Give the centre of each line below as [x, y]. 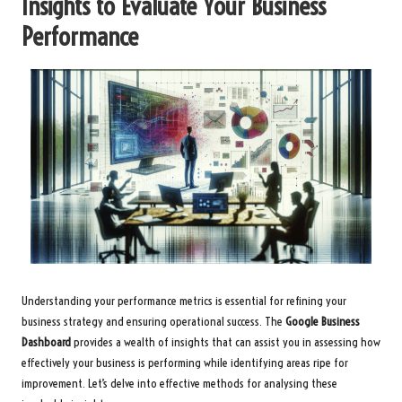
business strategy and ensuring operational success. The [153, 322]
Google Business [323, 322]
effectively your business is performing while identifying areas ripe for [185, 363]
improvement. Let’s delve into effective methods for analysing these [179, 384]
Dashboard [46, 343]
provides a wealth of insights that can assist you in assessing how [226, 343]
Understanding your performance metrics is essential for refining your [184, 301]
